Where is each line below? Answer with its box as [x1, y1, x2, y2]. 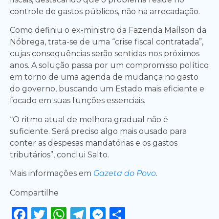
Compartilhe [10, 188, 59, 198]
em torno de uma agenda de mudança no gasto [10, 72, 198, 82]
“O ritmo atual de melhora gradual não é [10, 114, 168, 124]
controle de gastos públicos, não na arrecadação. [10, 7, 200, 17]
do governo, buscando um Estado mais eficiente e [10, 84, 204, 94]
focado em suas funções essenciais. [10, 96, 145, 106]
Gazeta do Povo [93, 169, 156, 178]
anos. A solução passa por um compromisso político [10, 61, 209, 70]
